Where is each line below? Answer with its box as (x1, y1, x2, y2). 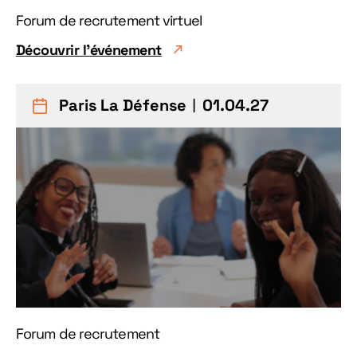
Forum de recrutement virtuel (16, 11, 202, 29)
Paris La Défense (59, 95, 186, 116)
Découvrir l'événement (16, 41, 162, 59)
